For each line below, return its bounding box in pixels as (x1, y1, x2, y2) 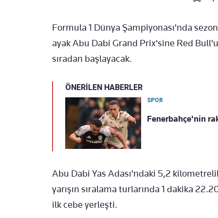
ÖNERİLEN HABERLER (65, 83, 143, 92)
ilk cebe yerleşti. (52, 199, 117, 211)
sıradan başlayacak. (52, 53, 132, 65)
